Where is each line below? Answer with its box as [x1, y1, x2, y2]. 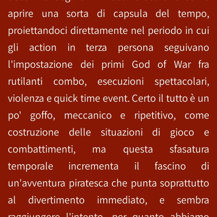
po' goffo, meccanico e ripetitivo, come [8, 108, 209, 122]
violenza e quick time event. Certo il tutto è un [8, 91, 209, 105]
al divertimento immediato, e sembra [8, 192, 209, 206]
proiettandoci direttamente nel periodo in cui [8, 23, 209, 37]
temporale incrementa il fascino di [8, 158, 209, 172]
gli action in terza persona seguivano [8, 40, 209, 54]
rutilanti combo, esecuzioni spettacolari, [8, 74, 209, 88]
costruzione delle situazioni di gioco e [8, 124, 209, 139]
